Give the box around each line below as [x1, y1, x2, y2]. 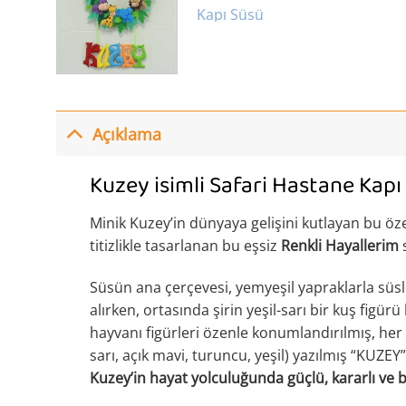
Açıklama [92, 122, 162, 145]
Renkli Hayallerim [280, 236, 399, 256]
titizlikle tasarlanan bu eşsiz [89, 236, 281, 256]
